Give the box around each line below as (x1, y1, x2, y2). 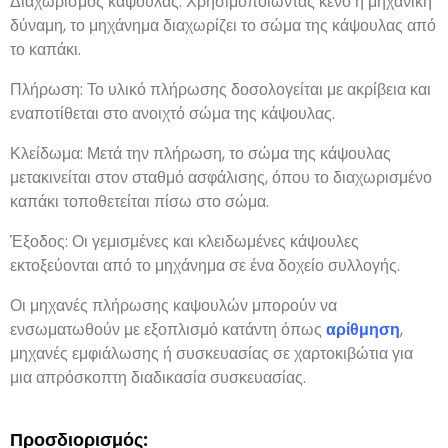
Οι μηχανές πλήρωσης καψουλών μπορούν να (10, 293, 337, 317)
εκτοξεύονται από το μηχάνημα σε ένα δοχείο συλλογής (10, 253, 397, 277)
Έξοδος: (10, 229, 72, 253)
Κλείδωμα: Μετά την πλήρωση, (10, 141, 229, 165)
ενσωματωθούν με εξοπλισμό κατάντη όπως (10, 317, 322, 341)
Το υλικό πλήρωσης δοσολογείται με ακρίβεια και (87, 77, 431, 101)
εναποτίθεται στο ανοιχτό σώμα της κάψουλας (10, 101, 332, 125)
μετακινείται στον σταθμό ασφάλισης (10, 165, 265, 189)
